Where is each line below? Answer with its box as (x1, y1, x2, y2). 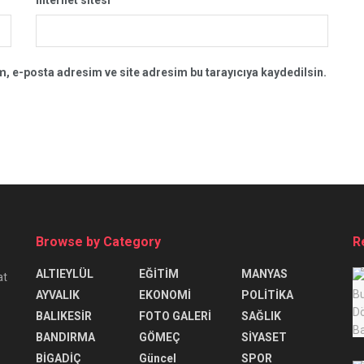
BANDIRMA (36, 330, 95, 344)
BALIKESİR (36, 309, 92, 323)
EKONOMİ (138, 288, 191, 301)
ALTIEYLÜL (36, 266, 93, 280)
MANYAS (241, 266, 288, 280)
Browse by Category (36, 233, 161, 249)
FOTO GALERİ (138, 309, 211, 323)
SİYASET (241, 330, 288, 344)
